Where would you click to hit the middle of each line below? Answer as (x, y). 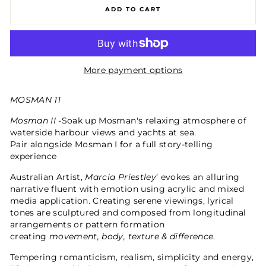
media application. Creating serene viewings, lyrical (122, 201)
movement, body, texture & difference (132, 237)
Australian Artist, (47, 177)
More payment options (133, 70)
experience (34, 156)
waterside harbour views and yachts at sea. (103, 133)
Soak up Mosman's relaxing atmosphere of (154, 121)
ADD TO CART (133, 9)
